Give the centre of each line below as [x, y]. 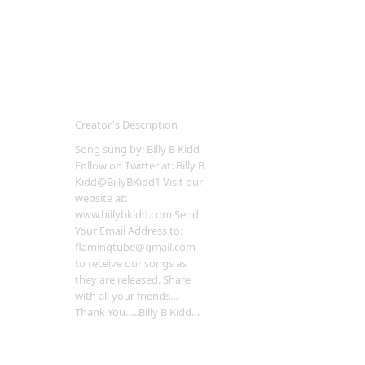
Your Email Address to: [129, 231]
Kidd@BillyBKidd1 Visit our [139, 182]
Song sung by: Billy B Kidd [137, 149]
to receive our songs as [131, 263]
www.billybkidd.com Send [137, 214]
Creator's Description [126, 125]
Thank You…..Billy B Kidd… [137, 312]
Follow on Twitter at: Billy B [140, 165]
